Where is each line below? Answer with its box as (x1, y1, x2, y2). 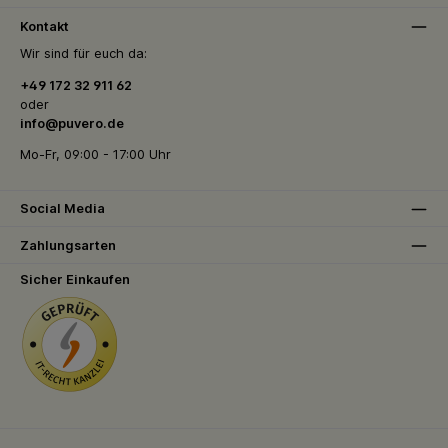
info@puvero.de (20, 115, 124, 131)
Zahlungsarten (20, 237, 116, 253)
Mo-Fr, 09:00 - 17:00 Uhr (20, 147, 171, 163)
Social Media (20, 201, 105, 217)
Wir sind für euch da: (20, 45, 147, 61)
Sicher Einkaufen (20, 272, 130, 288)
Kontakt (20, 18, 69, 34)
